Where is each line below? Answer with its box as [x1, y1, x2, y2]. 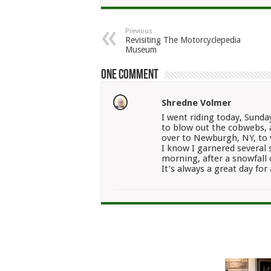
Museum [125, 45, 157, 54]
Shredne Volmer [162, 97, 232, 108]
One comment [101, 68, 158, 82]
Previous [125, 27, 152, 35]
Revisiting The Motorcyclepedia [125, 35, 241, 45]
